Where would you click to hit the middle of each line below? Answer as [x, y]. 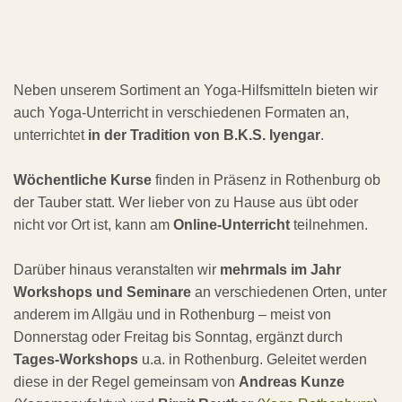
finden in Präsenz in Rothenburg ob [266, 180]
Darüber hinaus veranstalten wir [117, 270]
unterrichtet [51, 135]
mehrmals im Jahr [280, 270]
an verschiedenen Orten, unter [289, 293]
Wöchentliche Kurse [83, 180]
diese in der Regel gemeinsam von [126, 382]
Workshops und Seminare [102, 293]
